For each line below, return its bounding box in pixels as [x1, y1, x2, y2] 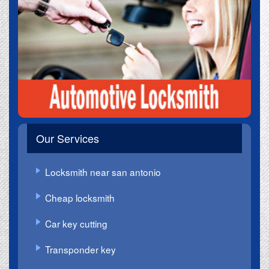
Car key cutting [45, 216, 107, 230]
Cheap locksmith [45, 191, 115, 205]
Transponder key [45, 242, 116, 256]
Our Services [36, 130, 99, 146]
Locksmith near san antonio [45, 165, 161, 179]
